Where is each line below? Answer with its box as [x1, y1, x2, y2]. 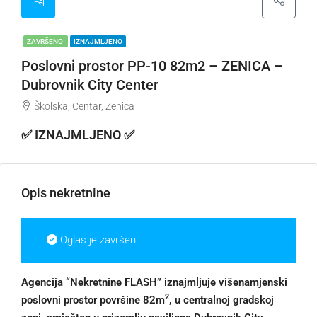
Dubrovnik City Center [21, 76, 158, 93]
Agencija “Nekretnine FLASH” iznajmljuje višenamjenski [21, 275, 287, 289]
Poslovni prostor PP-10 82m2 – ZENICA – [21, 57, 283, 74]
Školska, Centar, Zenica [34, 100, 134, 112]
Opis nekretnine [21, 185, 110, 200]
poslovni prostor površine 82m [21, 293, 165, 306]
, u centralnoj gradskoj [169, 293, 274, 306]
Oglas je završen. [57, 233, 139, 246]
